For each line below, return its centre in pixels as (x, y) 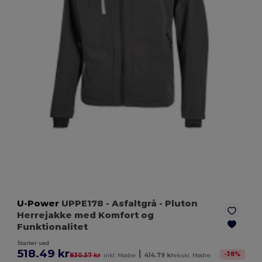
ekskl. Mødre (192, 255)
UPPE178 (83, 203)
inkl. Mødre (120, 255)
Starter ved (33, 243)
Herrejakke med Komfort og (86, 215)
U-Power (38, 203)
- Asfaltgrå (132, 203)
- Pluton (177, 203)
